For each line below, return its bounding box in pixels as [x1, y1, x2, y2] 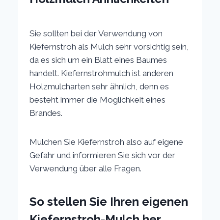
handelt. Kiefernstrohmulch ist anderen [29, 68, 174, 78]
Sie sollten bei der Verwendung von [29, 28, 163, 38]
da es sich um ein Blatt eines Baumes [29, 55, 167, 65]
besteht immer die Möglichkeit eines [29, 94, 166, 105]
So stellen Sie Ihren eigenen [29, 194, 189, 209]
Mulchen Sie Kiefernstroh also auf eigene [29, 137, 184, 147]
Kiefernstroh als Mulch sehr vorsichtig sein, [29, 41, 189, 52]
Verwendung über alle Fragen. [29, 163, 142, 173]
